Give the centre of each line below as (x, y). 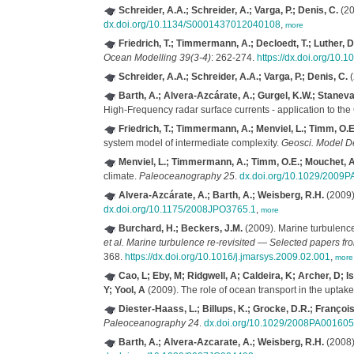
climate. (121, 176)
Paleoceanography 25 (186, 176)
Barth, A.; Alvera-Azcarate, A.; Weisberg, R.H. (221, 342)
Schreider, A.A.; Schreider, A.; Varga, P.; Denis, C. (228, 10)
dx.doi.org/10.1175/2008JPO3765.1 (179, 209)
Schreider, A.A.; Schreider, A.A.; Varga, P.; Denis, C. (233, 77)
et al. (113, 243)
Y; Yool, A (124, 290)
